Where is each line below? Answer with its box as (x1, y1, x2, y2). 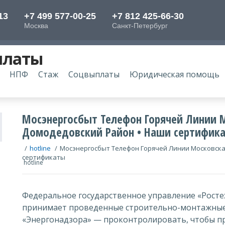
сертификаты (22, 153, 65, 162)
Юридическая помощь (130, 69, 219, 80)
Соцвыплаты (68, 69, 120, 80)
